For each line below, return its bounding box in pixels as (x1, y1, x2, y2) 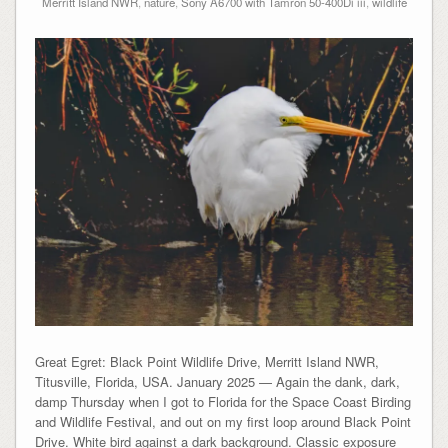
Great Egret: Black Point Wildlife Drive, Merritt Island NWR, (34, 351, 379, 371)
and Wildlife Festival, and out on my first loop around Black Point (34, 411, 411, 431)
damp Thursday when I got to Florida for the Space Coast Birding (34, 391, 411, 411)
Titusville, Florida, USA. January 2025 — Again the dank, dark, (34, 371, 400, 391)
